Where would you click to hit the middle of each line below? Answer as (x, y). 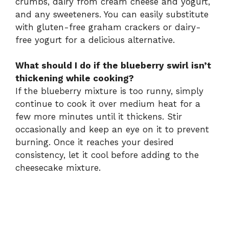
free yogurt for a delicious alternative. (95, 40)
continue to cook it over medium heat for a (108, 104)
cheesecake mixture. (58, 168)
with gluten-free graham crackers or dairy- (108, 27)
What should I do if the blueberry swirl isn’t (113, 66)
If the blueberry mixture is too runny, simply (109, 91)
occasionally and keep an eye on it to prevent (112, 130)
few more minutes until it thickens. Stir (99, 117)
